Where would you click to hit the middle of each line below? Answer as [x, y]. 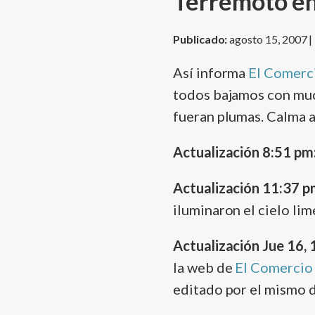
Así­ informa [211, 73]
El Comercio [274, 268]
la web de [204, 268]
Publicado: [201, 39]
